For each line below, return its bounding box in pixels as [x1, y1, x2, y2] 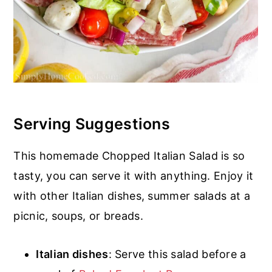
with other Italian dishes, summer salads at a [13, 189, 250, 202]
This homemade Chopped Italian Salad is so [13, 149, 245, 162]
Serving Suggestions [13, 114, 171, 133]
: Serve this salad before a [108, 247, 246, 260]
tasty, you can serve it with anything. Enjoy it [13, 169, 254, 182]
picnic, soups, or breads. [13, 209, 143, 222]
